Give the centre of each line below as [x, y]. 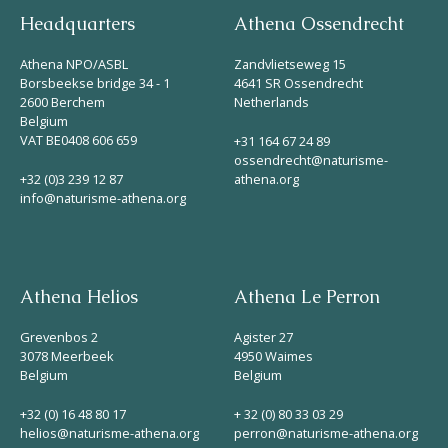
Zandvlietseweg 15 [290, 63]
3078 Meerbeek [67, 355]
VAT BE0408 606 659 [78, 139]
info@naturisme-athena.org [103, 197]
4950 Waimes [273, 355]
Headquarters [77, 23]
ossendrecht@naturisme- [311, 159]
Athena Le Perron [307, 296]
